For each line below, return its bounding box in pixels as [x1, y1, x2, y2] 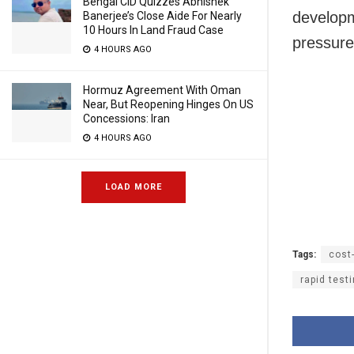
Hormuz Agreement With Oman [83, 84, 241, 96]
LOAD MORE [105, 182, 162, 192]
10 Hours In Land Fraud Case [83, 24, 224, 36]
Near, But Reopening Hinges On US [83, 98, 254, 111]
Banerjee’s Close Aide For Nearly [83, 9, 242, 22]
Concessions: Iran [83, 112, 170, 125]
